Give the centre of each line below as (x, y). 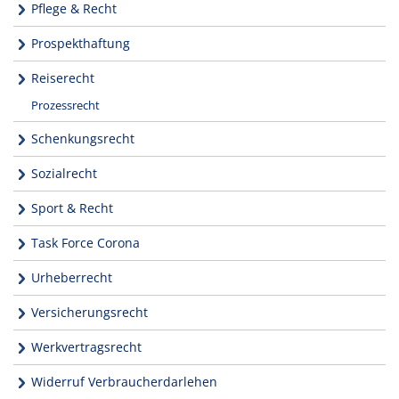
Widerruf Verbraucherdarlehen (124, 381)
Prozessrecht (65, 105)
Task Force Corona (85, 242)
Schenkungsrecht (83, 138)
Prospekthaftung (81, 43)
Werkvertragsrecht (86, 346)
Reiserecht (63, 77)
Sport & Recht (72, 208)
